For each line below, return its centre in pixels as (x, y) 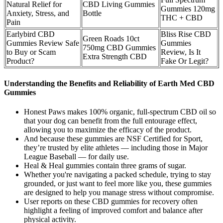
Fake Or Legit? (185, 61)
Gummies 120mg (188, 9)
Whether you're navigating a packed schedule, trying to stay (117, 174)
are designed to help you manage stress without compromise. (119, 192)
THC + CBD (182, 18)
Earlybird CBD (31, 34)
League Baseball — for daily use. (76, 156)
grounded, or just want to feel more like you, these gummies (118, 183)
